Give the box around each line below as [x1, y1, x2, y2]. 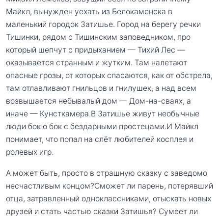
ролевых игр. [6, 147, 54, 157]
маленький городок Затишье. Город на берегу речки [6, 19, 201, 29]
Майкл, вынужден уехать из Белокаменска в [6, 6, 172, 16]
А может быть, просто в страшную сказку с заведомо [6, 168, 207, 178]
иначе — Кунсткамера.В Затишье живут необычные [6, 109, 199, 118]
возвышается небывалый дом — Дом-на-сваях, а [6, 96, 191, 106]
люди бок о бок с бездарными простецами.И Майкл [6, 121, 198, 131]
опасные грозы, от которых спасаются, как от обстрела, [6, 70, 213, 80]
